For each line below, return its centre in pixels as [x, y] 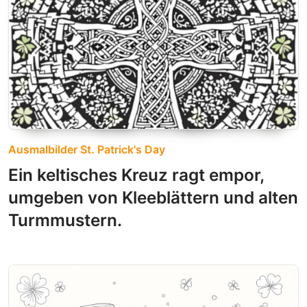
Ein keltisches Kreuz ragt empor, [136, 175]
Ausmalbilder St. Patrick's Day [87, 150]
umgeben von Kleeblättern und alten [153, 198]
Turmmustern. [65, 220]
